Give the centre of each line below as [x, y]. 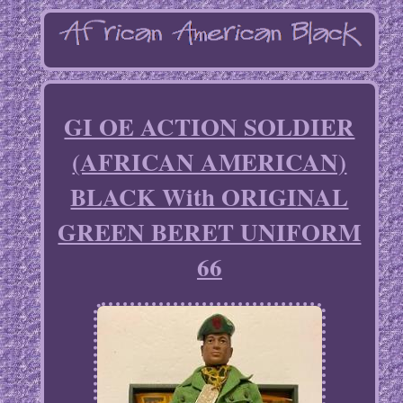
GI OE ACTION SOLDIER [210, 127]
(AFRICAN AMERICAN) [210, 162]
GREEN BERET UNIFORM [210, 232]
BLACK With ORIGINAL [210, 197]
